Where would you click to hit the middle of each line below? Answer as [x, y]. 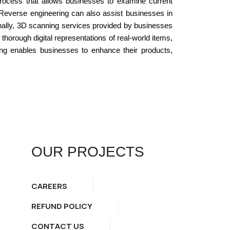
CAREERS [49, 186]
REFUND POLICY [62, 206]
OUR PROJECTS [88, 152]
